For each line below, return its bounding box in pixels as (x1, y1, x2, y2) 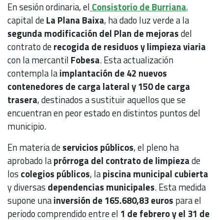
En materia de (7, 140, 62, 155)
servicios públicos (62, 140, 134, 155)
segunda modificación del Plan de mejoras (7, 27, 179, 41)
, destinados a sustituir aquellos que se (37, 93, 186, 107)
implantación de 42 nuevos (59, 66, 167, 81)
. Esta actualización (100, 53, 173, 67)
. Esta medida (155, 180, 206, 194)
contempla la (7, 66, 59, 81)
